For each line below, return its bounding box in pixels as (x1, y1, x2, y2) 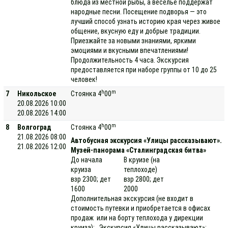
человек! (71, 75, 98, 83)
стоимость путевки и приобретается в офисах (71, 204, 211, 212)
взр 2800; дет (124, 175, 164, 183)
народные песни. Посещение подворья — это (71, 8, 207, 16)
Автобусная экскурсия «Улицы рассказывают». (71, 136, 222, 145)
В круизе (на (124, 156, 160, 164)
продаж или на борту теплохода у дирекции (71, 214, 204, 222)
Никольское (17, 90, 56, 98)
